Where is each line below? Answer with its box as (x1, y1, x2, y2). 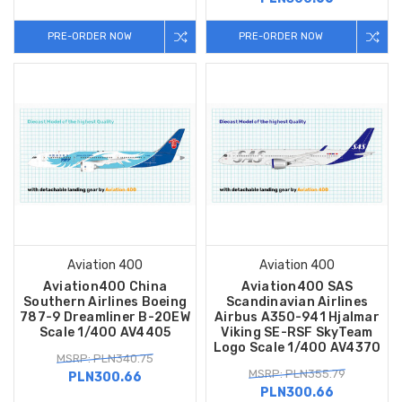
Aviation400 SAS (240, 278, 354, 294)
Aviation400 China (42, 278, 168, 294)
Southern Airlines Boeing (23, 293, 187, 310)
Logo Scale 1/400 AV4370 (213, 339, 381, 355)
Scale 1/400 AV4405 (39, 324, 171, 340)
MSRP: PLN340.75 (57, 351, 153, 365)
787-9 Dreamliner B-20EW (20, 309, 190, 325)
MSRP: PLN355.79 (248, 366, 345, 380)
